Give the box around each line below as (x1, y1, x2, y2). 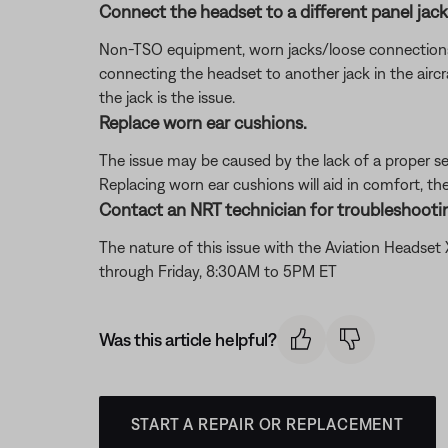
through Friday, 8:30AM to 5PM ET (98, 262, 337, 280)
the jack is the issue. (98, 88, 235, 106)
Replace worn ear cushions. (98, 112, 307, 133)
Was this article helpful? (98, 328, 277, 350)
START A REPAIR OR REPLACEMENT (130, 414, 404, 433)
